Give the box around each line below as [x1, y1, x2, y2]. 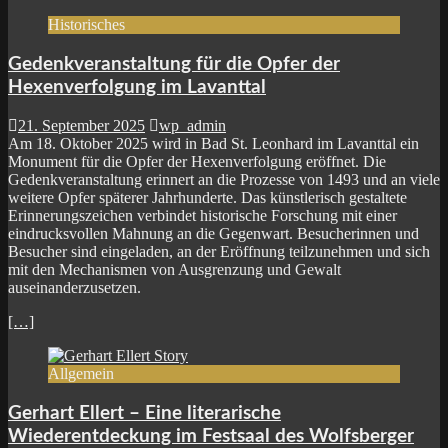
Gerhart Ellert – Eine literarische [8, 404, 281, 424]
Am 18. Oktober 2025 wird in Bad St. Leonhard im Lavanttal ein [8, 135, 419, 153]
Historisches [48, 15, 125, 33]
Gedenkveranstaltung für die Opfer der [8, 54, 340, 74]
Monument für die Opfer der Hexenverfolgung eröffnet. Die [8, 153, 386, 171]
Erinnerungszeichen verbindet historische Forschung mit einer [8, 207, 397, 225]
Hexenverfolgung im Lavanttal [8, 77, 266, 97]
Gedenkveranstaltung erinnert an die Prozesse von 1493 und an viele [8, 171, 440, 189]
